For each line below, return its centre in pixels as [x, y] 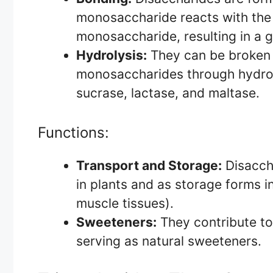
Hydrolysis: [112, 55]
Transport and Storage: [149, 165]
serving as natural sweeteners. [169, 241]
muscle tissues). [125, 203]
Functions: [73, 132]
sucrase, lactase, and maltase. [168, 93]
